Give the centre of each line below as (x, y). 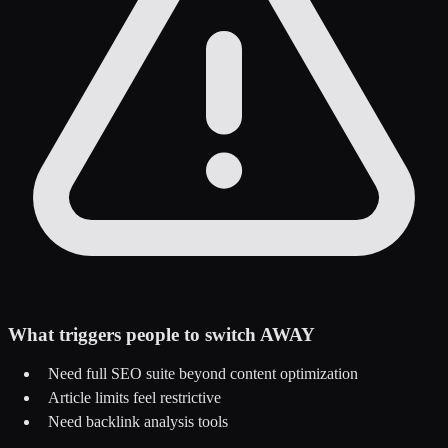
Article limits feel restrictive (134, 397)
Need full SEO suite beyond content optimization (203, 373)
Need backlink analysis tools (138, 421)
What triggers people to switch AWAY (161, 335)
